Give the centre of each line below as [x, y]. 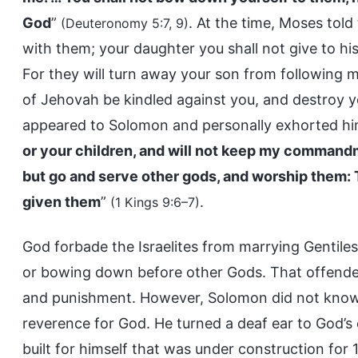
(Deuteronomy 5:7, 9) [125, 23]
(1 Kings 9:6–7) [155, 202]
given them [62, 202]
